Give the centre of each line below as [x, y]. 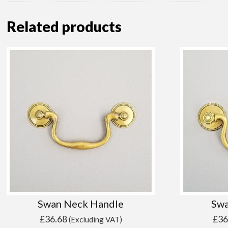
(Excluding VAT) [95, 219]
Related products [64, 27]
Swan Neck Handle [81, 203]
